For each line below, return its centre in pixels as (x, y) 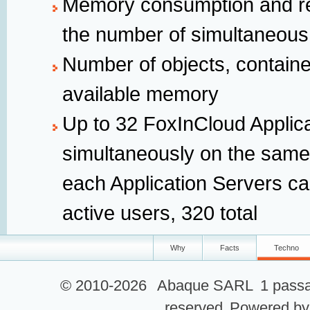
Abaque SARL (205, 285)
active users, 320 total (160, 213)
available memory (140, 94)
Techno (286, 248)
